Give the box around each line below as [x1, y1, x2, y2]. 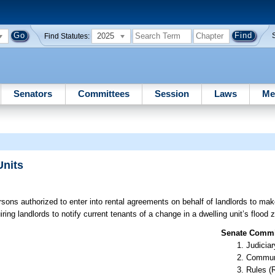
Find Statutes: [44, 32, 90, 40]
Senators [14, 88, 53, 99]
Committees [77, 88, 130, 99]
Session [154, 88, 189, 99]
